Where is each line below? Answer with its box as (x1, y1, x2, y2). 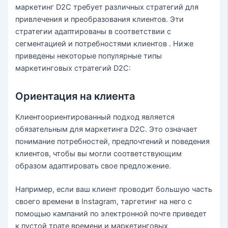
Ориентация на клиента (15, 90, 135, 103)
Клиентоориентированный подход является (15, 112, 175, 122)
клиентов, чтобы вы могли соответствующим (15, 149, 182, 159)
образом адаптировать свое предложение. (15, 161, 172, 171)
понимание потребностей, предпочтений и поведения (15, 137, 210, 147)
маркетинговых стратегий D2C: (15, 64, 131, 73)
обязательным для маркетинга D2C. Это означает (15, 125, 198, 134)
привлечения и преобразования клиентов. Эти (15, 15, 184, 24)
